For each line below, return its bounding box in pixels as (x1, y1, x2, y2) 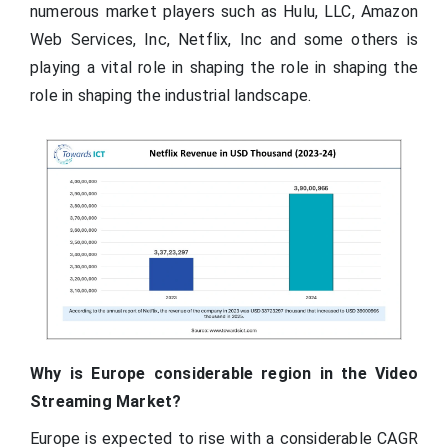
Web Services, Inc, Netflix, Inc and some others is (30, 29, 418, 49)
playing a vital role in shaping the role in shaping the (30, 57, 418, 77)
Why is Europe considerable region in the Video (30, 364, 418, 384)
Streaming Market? (30, 392, 182, 412)
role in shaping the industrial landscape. (30, 85, 312, 105)
